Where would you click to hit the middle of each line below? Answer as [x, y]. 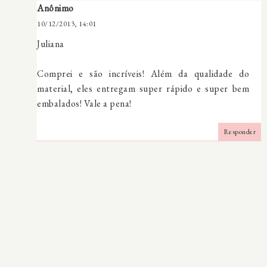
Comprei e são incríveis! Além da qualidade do [143, 73]
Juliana [51, 44]
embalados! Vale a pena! [84, 103]
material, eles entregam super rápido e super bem [143, 88]
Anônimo [55, 8]
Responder [239, 131]
